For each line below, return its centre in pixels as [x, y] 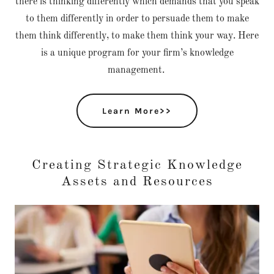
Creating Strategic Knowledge [137, 165]
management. [137, 70]
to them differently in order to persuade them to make [137, 19]
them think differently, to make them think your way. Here [137, 36]
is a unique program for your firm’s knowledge [137, 53]
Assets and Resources [137, 182]
